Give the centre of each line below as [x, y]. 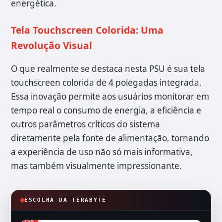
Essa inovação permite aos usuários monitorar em [110, 97]
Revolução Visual [52, 46]
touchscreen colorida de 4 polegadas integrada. [106, 83]
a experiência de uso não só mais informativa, [102, 152]
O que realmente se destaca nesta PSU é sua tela [108, 69]
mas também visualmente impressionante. [96, 166]
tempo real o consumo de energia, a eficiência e [106, 111]
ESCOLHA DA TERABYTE [66, 200]
